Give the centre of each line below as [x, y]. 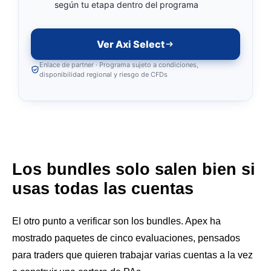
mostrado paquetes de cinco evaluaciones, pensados [126, 238]
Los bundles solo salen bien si [134, 170]
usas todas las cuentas [103, 189]
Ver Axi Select [131, 44]
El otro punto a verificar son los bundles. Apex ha [116, 221]
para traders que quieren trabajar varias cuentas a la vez [132, 255]
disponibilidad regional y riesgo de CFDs [103, 74]
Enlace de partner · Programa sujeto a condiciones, [119, 64]
